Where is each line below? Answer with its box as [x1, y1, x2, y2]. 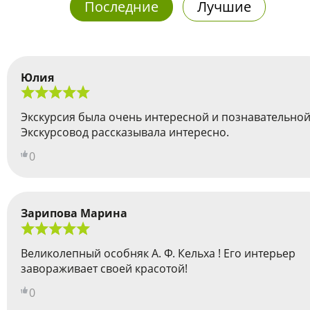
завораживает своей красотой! [21, 260, 188, 276]
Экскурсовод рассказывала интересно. [21, 125, 229, 140]
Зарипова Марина [21, 206, 127, 221]
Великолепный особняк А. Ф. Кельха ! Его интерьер [21, 245, 295, 261]
